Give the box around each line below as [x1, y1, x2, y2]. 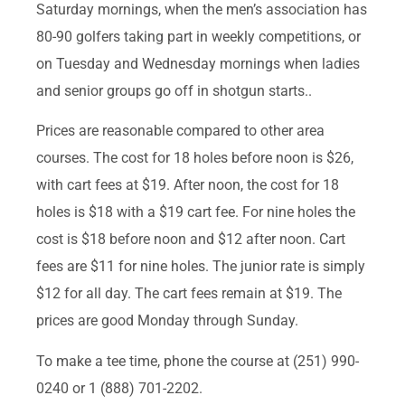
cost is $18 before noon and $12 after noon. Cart [36, 231, 345, 249]
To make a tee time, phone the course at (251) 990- [36, 352, 359, 370]
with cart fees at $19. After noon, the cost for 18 [36, 176, 339, 194]
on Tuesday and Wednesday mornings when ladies [36, 55, 360, 73]
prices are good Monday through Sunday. [36, 312, 298, 330]
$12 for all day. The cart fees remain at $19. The [36, 285, 342, 303]
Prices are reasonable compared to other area [36, 122, 325, 140]
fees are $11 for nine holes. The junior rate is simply [36, 258, 365, 276]
